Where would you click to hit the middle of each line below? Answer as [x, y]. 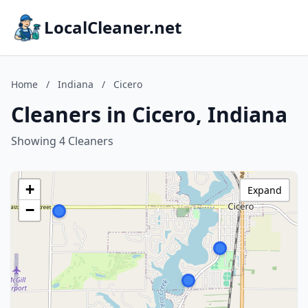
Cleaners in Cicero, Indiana [149, 114]
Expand [265, 190]
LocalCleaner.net [113, 27]
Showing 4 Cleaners [62, 141]
